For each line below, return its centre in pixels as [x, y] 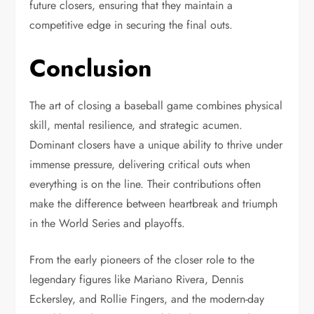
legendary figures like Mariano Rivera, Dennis [137, 279]
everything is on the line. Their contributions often [145, 184]
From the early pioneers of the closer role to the [142, 259]
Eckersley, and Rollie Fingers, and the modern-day [147, 299]
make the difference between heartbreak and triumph [154, 203]
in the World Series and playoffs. [108, 223]
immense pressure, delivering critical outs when [140, 164]
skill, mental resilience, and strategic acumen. [136, 125]
